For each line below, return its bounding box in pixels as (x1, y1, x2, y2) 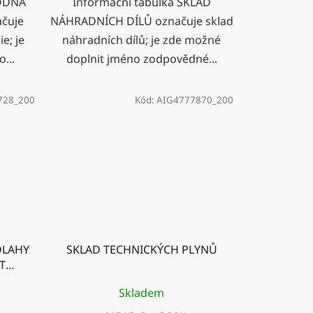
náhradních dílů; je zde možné (62, 32, 221, 48)
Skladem (119, 284, 165, 300)
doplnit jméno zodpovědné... (66, 51, 217, 67)
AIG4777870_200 (156, 94, 233, 107)
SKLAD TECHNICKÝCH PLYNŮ (66, 241, 217, 257)
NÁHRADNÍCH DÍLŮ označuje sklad (50, 13, 233, 29)
